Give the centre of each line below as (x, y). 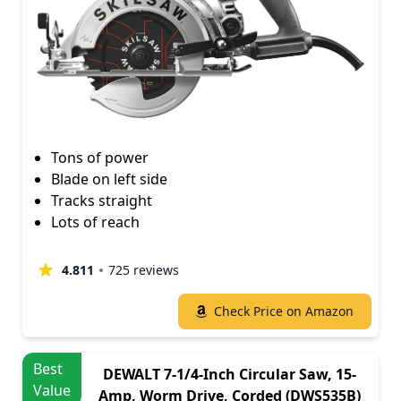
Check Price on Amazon (284, 311)
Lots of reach (95, 222)
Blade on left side (109, 179)
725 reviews (144, 269)
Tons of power (100, 157)
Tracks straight (102, 200)
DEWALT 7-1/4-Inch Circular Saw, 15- (229, 374)
